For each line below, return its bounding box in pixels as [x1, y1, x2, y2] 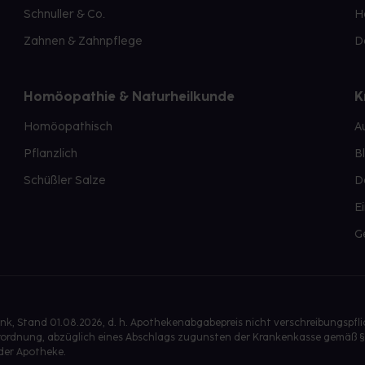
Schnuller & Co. [24, 7, 106, 21]
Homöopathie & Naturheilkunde [24, 89, 235, 104]
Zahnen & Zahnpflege [24, 34, 143, 48]
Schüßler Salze [24, 174, 107, 187]
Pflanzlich [24, 147, 78, 161]
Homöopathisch [24, 120, 113, 134]
